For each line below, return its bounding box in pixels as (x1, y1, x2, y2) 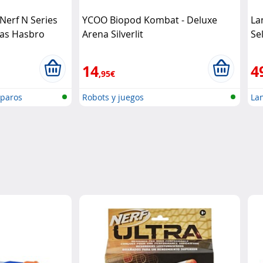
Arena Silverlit (82, 28, 144, 41)
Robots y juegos (82, 92, 144, 103)
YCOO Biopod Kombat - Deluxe (82, 14, 218, 27)
